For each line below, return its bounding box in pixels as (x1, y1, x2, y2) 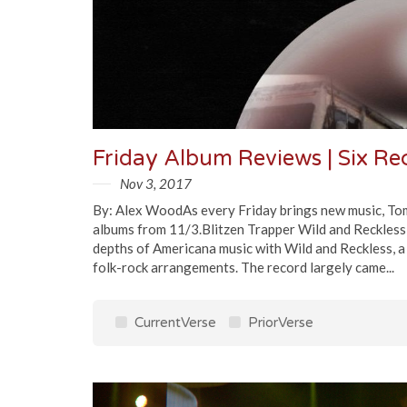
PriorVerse (244, 314, 313, 331)
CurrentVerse (131, 314, 216, 331)
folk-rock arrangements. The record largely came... (93, 259, 394, 275)
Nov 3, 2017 (120, 175, 192, 192)
